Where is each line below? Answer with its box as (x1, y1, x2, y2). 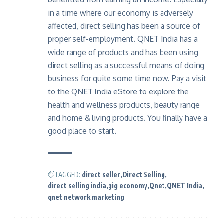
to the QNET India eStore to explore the (48, 87, 189, 97)
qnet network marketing (48, 193, 124, 201)
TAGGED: (54, 170, 80, 179)
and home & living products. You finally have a (48, 113, 207, 123)
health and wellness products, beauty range (48, 100, 200, 110)
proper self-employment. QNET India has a (48, 34, 198, 44)
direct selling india (48, 182, 106, 190)
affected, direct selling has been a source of (48, 21, 200, 31)
